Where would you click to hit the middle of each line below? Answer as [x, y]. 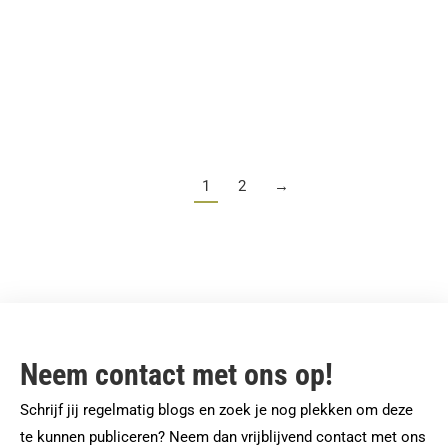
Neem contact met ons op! [176, 375]
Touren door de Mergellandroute [188, 82]
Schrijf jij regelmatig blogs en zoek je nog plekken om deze [216, 410]
